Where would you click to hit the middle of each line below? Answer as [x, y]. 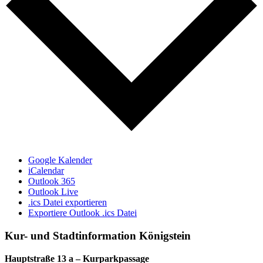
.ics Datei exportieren [68, 203]
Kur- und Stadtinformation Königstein [98, 235]
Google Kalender [60, 160]
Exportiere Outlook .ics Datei [82, 213]
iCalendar [46, 171]
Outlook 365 [52, 181]
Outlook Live [53, 192]
